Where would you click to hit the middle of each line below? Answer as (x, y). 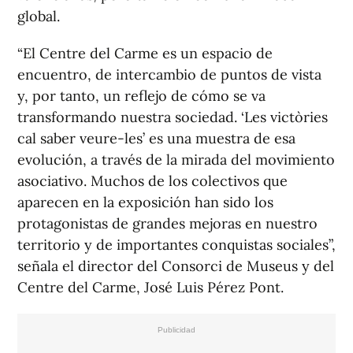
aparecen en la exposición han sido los (145, 203)
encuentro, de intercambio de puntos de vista (169, 75)
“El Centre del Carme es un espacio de (145, 54)
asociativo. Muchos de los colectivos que (152, 181)
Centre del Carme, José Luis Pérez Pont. (150, 288)
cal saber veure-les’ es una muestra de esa (156, 139)
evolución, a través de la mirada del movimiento (176, 160)
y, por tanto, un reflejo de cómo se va (141, 96)
